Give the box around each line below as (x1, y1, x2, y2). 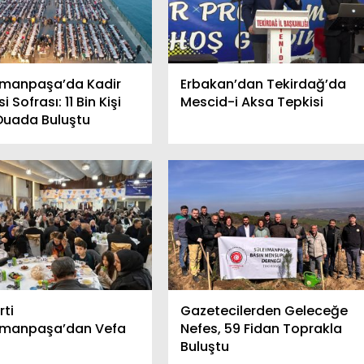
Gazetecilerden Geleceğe (180, 301, 348, 321)
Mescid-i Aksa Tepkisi (180, 93, 323, 112)
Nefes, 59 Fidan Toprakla (180, 319, 342, 339)
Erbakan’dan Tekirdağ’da (180, 75, 346, 94)
